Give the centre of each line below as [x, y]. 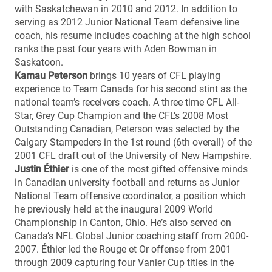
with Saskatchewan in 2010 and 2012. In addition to [126, 8]
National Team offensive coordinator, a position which [130, 195]
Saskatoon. [39, 62]
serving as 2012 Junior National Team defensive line [127, 22]
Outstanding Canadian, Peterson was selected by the [127, 129]
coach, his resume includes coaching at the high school [133, 35]
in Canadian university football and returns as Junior [127, 182]
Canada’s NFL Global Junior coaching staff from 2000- [131, 236]
